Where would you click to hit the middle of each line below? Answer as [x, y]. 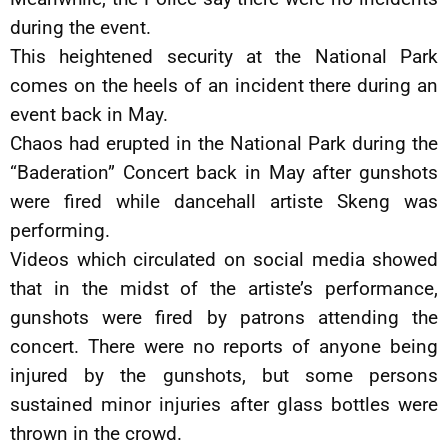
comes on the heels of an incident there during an [224, 86]
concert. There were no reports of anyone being [224, 347]
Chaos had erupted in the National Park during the [224, 144]
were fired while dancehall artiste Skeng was [224, 202]
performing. [60, 231]
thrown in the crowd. [96, 434]
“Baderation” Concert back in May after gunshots [224, 173]
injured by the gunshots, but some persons [224, 376]
